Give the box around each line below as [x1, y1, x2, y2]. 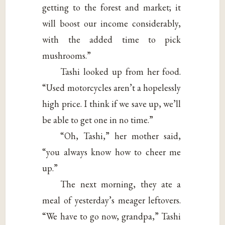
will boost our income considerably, [42, 18, 181, 30]
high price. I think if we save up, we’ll [42, 98, 181, 110]
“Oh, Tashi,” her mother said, [60, 130, 181, 142]
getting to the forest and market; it [42, 2, 181, 14]
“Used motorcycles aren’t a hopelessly [42, 82, 181, 94]
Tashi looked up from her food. [60, 66, 181, 78]
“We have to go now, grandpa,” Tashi [42, 210, 181, 222]
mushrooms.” [42, 50, 91, 62]
